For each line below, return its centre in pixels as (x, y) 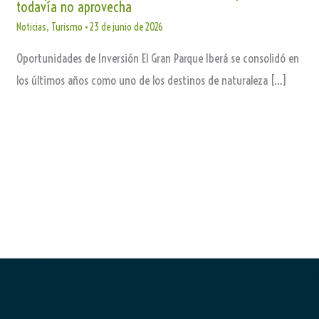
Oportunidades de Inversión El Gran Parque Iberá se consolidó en (157, 58)
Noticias (31, 27)
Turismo (67, 27)
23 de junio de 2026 (126, 27)
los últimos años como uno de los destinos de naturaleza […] (151, 80)
